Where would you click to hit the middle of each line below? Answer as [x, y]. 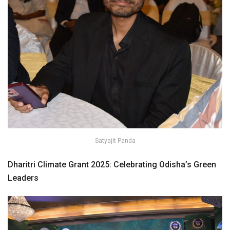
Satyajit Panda [115, 141]
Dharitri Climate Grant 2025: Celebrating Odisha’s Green [112, 165]
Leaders [23, 178]
